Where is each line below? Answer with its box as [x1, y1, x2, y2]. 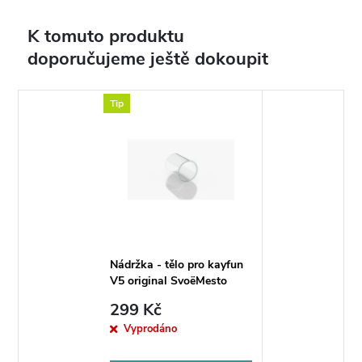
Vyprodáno [123, 321, 177, 336]
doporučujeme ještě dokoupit [27, 47, 269, 72]
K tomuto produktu [27, 24, 185, 49]
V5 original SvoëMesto [109, 273, 227, 289]
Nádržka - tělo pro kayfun [109, 257, 243, 273]
